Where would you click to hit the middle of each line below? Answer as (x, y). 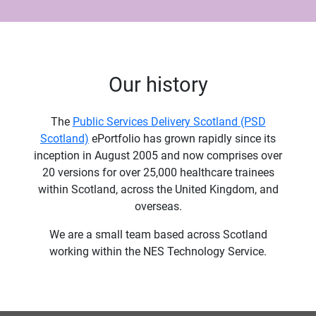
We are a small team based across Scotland (158, 234)
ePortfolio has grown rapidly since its (182, 138)
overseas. (158, 206)
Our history (158, 84)
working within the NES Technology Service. (158, 251)
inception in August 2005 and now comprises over (158, 155)
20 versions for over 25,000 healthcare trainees (158, 172)
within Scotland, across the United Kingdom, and (158, 189)
